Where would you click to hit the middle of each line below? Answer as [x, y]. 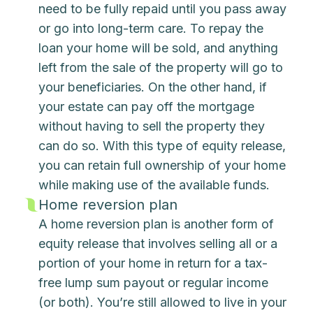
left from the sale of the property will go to [161, 67]
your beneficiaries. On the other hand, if [153, 87]
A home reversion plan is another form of [156, 224]
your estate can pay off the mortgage [147, 107]
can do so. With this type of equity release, [162, 146]
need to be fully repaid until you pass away [163, 9]
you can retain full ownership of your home [162, 165]
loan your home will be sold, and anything [159, 48]
